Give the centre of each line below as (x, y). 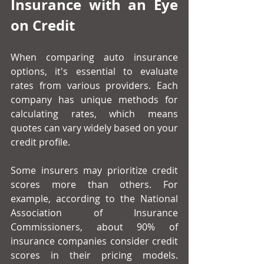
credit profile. (40, 142)
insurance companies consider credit (94, 241)
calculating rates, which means (94, 114)
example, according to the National (94, 199)
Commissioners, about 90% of (94, 227)
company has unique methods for (94, 100)
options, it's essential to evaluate (94, 72)
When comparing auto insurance (94, 57)
